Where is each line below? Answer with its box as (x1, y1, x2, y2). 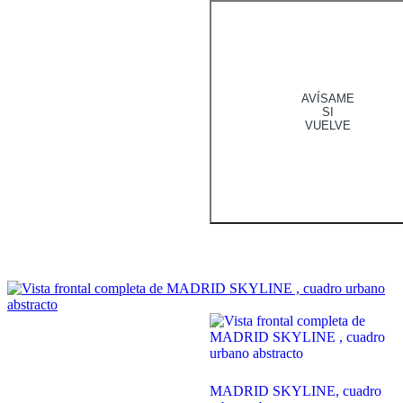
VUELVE (304, 118, 351, 132)
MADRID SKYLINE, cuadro (209, 383, 381, 399)
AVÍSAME (300, 91, 354, 105)
